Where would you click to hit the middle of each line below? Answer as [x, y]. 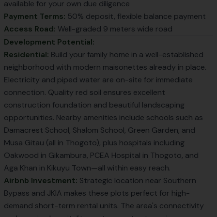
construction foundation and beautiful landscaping [94, 105]
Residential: [26, 54]
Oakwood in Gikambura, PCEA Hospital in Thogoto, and [101, 155]
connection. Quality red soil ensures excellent [85, 92]
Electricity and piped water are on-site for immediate [98, 80]
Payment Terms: [35, 16]
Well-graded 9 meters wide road [114, 29]
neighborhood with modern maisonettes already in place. [105, 67]
